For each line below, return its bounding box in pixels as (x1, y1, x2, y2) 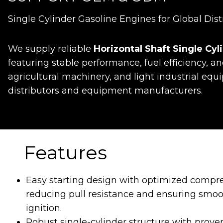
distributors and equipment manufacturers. (8, 85, 203, 97)
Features (24, 141, 107, 165)
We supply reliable (8, 43, 94, 55)
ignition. (26, 203, 62, 214)
